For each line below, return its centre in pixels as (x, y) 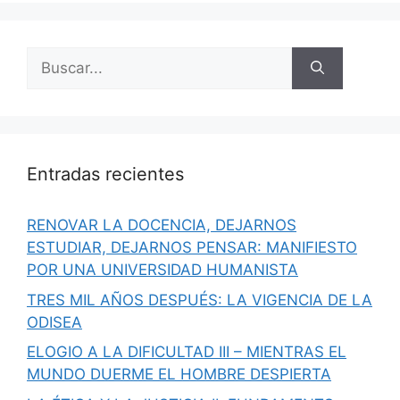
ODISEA (54, 322)
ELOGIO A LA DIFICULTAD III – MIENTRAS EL (187, 352)
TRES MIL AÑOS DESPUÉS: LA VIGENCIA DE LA (200, 300)
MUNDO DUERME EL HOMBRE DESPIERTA (179, 374)
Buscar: (53, 57)
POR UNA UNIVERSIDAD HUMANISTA (162, 270)
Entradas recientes (105, 174)
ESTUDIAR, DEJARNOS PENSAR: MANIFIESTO (192, 247)
